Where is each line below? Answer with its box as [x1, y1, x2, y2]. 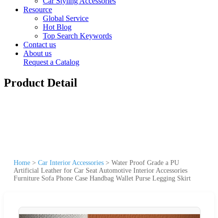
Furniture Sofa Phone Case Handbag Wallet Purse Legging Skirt [14, 174, 191, 182]
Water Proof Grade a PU [111, 159, 179, 166]
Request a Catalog [23, 58, 79, 66]
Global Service [43, 14, 89, 22]
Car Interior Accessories [38, 159, 104, 166]
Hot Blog [43, 23, 72, 31]
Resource [23, 5, 52, 14]
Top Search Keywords [43, 32, 112, 40]
